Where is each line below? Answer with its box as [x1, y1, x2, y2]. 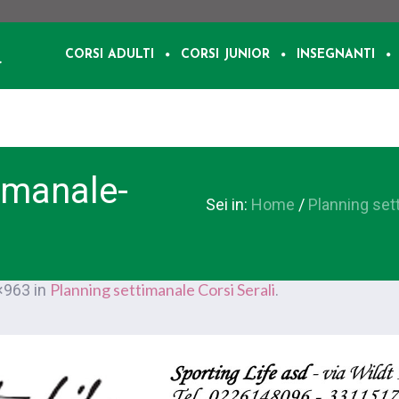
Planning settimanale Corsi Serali [50, 280, 275, 299]
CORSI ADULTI [65, 48, 154, 61]
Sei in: [206, 195, 248, 214]
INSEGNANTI [297, 48, 375, 61]
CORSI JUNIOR [181, 48, 270, 61]
